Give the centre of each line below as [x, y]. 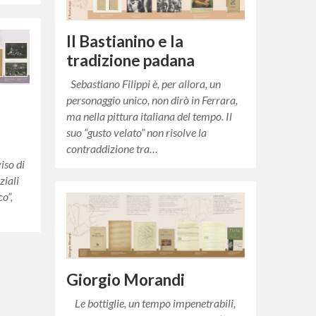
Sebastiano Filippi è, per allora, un [144, 83]
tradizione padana [131, 60]
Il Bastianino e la [125, 41]
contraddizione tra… [113, 148]
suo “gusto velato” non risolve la [137, 132]
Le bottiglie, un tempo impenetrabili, [151, 303]
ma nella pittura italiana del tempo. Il [150, 116]
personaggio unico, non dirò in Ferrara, [152, 99]
